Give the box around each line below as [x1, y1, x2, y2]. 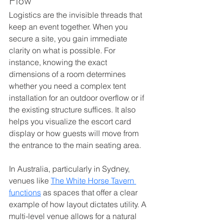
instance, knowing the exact [9, 57, 109, 67]
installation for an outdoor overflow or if [9, 92, 146, 103]
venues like [9, 175, 51, 185]
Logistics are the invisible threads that [9, 9, 144, 20]
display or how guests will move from [9, 128, 141, 138]
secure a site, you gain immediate [9, 33, 129, 43]
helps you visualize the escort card [9, 116, 133, 126]
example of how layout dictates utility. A [9, 199, 148, 209]
